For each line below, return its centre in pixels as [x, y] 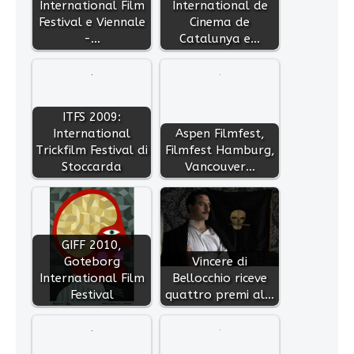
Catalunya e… [220, 39]
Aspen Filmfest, [220, 134]
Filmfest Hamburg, [220, 151]
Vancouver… [220, 167]
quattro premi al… [220, 295]
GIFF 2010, [92, 245]
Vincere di [220, 262]
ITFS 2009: [92, 117]
